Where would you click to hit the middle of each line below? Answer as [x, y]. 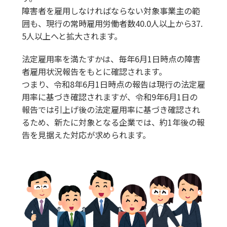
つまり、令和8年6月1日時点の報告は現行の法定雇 [113, 84]
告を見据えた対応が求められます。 [86, 135]
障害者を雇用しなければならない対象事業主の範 [111, 11]
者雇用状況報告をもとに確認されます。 [94, 72]
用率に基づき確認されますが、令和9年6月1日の [109, 97]
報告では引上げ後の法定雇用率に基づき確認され [111, 110]
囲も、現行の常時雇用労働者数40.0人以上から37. [112, 24]
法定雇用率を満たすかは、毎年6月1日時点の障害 [111, 59]
